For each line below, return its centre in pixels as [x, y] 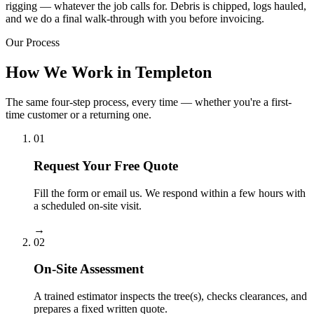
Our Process [33, 43]
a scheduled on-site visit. [88, 205]
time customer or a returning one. [78, 115]
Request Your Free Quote [106, 165]
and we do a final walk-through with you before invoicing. [135, 19]
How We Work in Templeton [109, 73]
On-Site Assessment [89, 269]
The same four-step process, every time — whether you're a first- [149, 102]
